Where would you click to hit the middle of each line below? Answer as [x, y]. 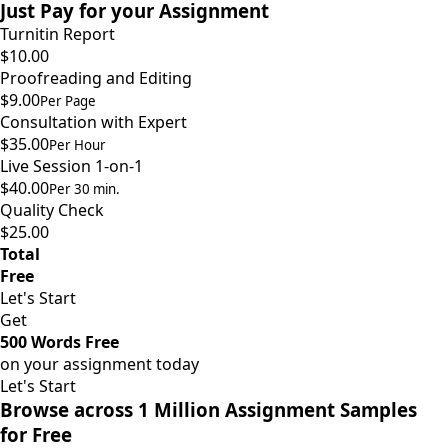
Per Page [68, 101]
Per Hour [77, 145]
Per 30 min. [84, 189]
